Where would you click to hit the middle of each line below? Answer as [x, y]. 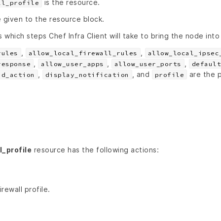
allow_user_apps [73, 64]
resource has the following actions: [95, 149]
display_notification [87, 74]
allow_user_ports [148, 64]
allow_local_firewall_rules [83, 53]
